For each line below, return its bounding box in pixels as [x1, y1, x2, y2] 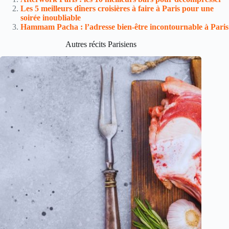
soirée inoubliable [20, 13, 81, 22]
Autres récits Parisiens [65, 39, 136, 49]
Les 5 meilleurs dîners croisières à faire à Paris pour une [20, 4, 214, 13]
